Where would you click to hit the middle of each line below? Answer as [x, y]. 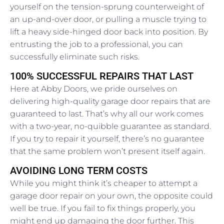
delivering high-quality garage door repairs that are [110, 101]
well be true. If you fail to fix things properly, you [103, 208]
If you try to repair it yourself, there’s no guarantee [107, 139]
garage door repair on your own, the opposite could [111, 196]
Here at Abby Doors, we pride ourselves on [94, 89]
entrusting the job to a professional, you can [96, 44]
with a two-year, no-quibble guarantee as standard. [110, 126]
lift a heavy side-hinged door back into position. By [109, 32]
